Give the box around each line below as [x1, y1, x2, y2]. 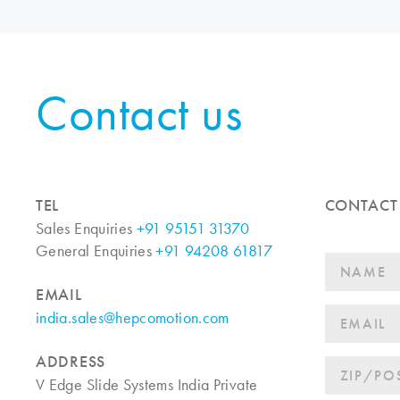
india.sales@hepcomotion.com [36, 308, 229, 329]
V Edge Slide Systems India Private [36, 375, 258, 396]
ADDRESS [36, 352, 106, 372]
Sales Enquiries [36, 219, 137, 239]
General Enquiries [36, 241, 156, 262]
